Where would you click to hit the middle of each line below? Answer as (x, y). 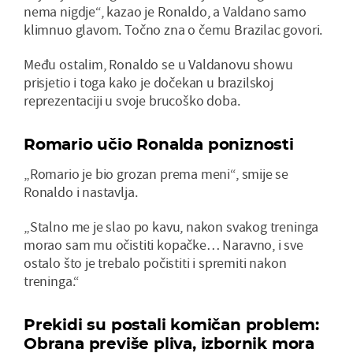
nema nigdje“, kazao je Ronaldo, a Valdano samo (165, 11)
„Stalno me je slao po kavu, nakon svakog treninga (171, 226)
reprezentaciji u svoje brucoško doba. (132, 100)
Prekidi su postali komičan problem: (171, 324)
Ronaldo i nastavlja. (81, 191)
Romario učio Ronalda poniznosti (159, 144)
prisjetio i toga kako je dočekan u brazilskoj (149, 82)
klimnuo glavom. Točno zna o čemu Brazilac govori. (173, 29)
